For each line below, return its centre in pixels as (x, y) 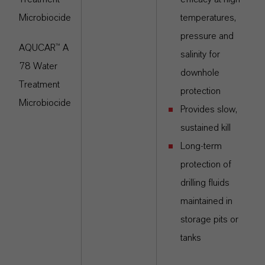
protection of (206, 164)
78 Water (38, 66)
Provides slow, (209, 109)
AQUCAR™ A (44, 48)
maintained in (206, 201)
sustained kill (206, 128)
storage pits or (209, 219)
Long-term (201, 146)
